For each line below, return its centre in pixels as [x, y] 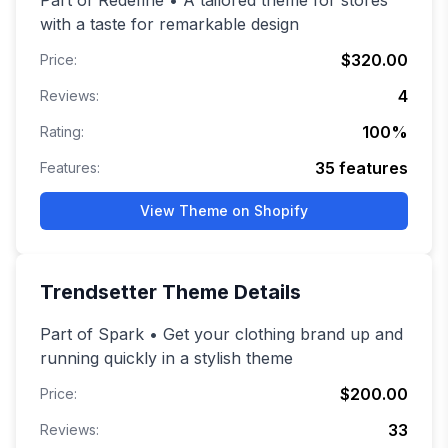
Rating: [62, 132]
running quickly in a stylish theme [166, 358]
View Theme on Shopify [224, 211]
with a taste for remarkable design [169, 24]
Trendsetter [98, 292]
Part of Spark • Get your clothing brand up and [221, 334]
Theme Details [229, 292]
